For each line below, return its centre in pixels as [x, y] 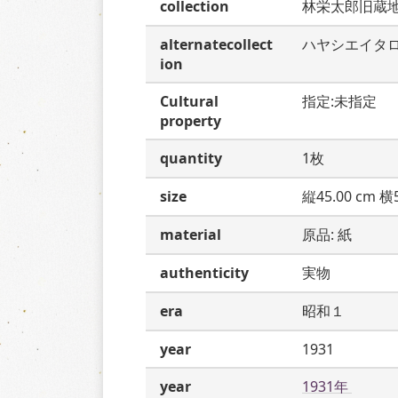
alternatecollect [216, 44]
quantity [191, 158]
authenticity [204, 273]
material [191, 235]
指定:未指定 [339, 101]
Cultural [189, 101]
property [191, 121]
